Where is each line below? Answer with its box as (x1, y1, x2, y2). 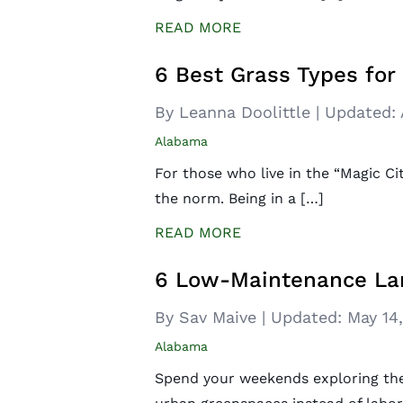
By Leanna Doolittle (155, 103, 316, 121)
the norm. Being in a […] (155, 190, 324, 207)
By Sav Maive (155, 308, 262, 327)
